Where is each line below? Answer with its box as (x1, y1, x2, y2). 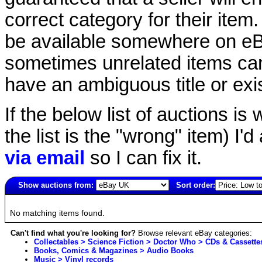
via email (5, 147, 85, 168)
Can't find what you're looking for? (11, 228, 136, 237)
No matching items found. (10, 208, 105, 218)
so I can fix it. (85, 147, 202, 168)
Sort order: (176, 180, 215, 189)
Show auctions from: (18, 180, 94, 189)
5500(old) (5, 194, 36, 204)
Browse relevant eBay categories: (136, 228, 252, 237)
